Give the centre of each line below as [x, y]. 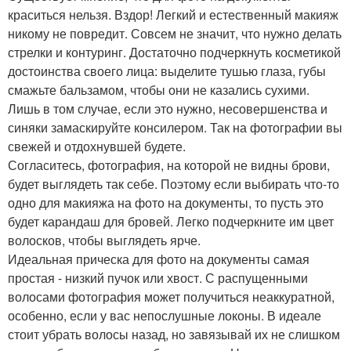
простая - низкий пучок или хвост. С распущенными [158, 277]
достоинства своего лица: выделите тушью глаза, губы [167, 71]
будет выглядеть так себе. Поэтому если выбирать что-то [174, 183]
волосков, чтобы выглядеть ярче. [104, 240]
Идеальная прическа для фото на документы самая [159, 259]
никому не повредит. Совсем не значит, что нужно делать [175, 33]
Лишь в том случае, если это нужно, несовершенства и [168, 108]
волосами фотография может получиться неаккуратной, [171, 296]
